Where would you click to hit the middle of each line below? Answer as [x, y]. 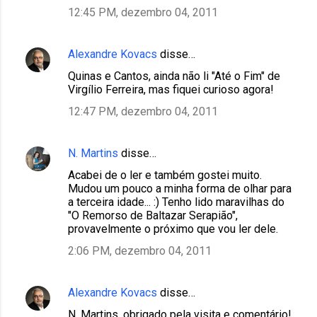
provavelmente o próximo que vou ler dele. [173, 229]
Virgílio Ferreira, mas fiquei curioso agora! [171, 89]
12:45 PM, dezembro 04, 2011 [143, 12]
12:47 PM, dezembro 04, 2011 [143, 111]
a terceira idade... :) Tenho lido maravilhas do [176, 202]
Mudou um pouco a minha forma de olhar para [180, 188]
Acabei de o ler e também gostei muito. [165, 175]
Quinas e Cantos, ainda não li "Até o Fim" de [174, 76]
